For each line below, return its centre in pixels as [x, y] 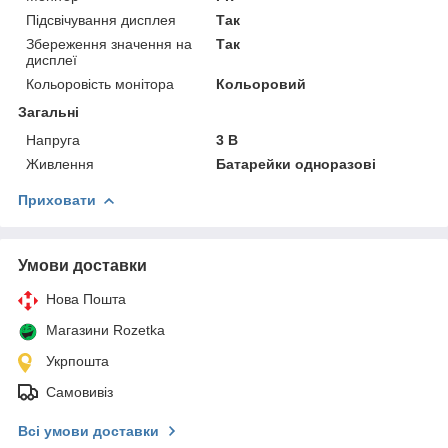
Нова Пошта [86, 298]
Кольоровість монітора [100, 83]
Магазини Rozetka [105, 329]
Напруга [53, 139]
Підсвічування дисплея [101, 19]
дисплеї [51, 59]
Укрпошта [77, 360]
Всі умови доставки [88, 430]
